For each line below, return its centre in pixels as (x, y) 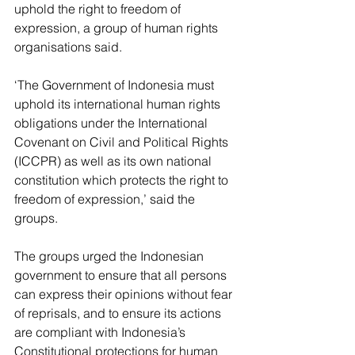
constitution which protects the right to (123, 180)
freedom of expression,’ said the (106, 199)
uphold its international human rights (119, 104)
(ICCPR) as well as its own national (115, 161)
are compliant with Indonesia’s (101, 332)
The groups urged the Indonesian (111, 256)
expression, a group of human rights (118, 28)
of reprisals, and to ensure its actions (119, 313)
